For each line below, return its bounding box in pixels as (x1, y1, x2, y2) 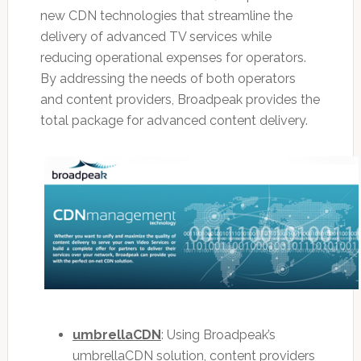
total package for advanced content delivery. (39, 113, 308, 129)
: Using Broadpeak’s (160, 326, 276, 342)
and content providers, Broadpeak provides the (39, 92, 320, 108)
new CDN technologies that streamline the (39, 8, 293, 24)
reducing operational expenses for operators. (39, 50, 306, 66)
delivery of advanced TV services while (39, 29, 272, 45)
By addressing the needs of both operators (39, 71, 296, 87)
